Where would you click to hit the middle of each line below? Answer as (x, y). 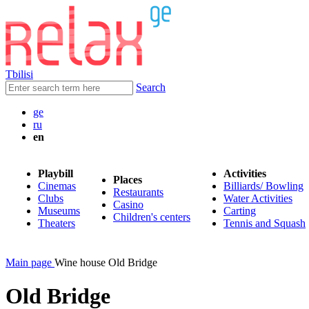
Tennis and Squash (265, 223)
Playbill (56, 173)
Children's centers (152, 217)
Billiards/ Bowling (263, 186)
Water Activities (258, 198)
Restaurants (138, 192)
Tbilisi (19, 74)
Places (128, 180)
